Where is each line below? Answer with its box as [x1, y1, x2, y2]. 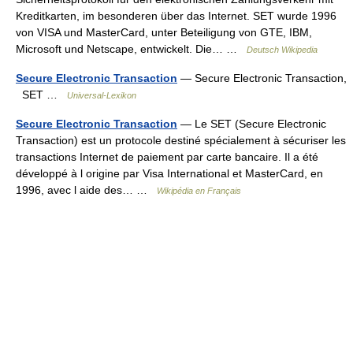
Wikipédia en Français [157, 186, 241, 195]
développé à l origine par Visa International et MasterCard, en [16, 167, 323, 180]
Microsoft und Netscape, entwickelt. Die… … [16, 43, 247, 55]
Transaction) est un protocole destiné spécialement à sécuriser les [16, 134, 346, 147]
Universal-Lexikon [67, 91, 136, 100]
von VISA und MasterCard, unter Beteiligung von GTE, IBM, [16, 26, 312, 39]
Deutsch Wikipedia [247, 45, 318, 54]
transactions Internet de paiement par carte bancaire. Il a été [16, 150, 318, 163]
